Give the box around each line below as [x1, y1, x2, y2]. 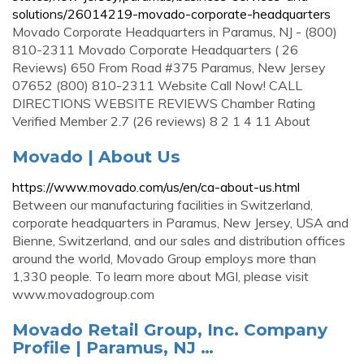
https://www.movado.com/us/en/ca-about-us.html [12, 179, 300, 195]
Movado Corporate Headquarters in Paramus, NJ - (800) [12, 24, 337, 40]
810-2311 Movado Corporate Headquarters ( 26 [12, 41, 298, 58]
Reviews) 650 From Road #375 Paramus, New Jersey [12, 59, 326, 76]
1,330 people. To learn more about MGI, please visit [12, 268, 309, 284]
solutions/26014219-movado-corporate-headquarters [12, 6, 331, 22]
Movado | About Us [12, 146, 180, 167]
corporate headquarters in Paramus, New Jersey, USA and [12, 214, 349, 231]
